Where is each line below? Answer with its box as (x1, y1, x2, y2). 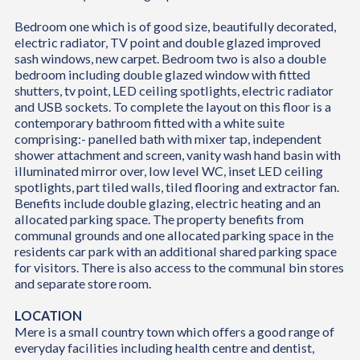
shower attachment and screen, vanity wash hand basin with (14, 147, 341, 163)
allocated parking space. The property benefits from (14, 211, 304, 227)
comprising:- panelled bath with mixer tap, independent (14, 131, 321, 147)
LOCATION (14, 308, 82, 324)
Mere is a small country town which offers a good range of (14, 324, 334, 340)
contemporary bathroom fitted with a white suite (14, 115, 284, 131)
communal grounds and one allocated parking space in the (14, 227, 333, 243)
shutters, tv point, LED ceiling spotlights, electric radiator (14, 83, 333, 99)
